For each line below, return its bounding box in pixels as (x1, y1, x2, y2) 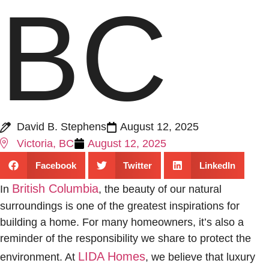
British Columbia (12, 182, 98, 195)
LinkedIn (199, 160, 235, 171)
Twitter (123, 160, 152, 171)
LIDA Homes (78, 250, 145, 263)
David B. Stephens (16, 121, 106, 133)
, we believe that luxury (145, 251, 255, 263)
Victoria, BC (16, 138, 74, 150)
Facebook (35, 160, 76, 171)
